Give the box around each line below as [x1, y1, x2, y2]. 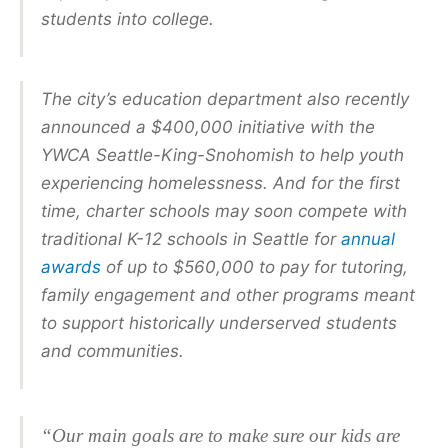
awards [41, 256, 101, 277]
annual [341, 228, 395, 249]
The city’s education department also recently [41, 88, 409, 109]
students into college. [41, 8, 214, 29]
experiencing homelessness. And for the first [41, 172, 400, 193]
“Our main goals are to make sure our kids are [41, 424, 400, 446]
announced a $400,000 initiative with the [41, 116, 375, 137]
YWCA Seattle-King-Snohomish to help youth [41, 144, 404, 165]
